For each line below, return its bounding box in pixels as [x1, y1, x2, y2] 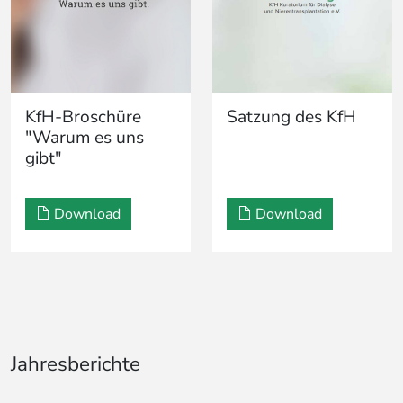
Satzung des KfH [227, 104, 356, 129]
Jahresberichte [11, 349, 140, 378]
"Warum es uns [25, 125, 144, 149]
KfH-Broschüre [25, 104, 141, 129]
